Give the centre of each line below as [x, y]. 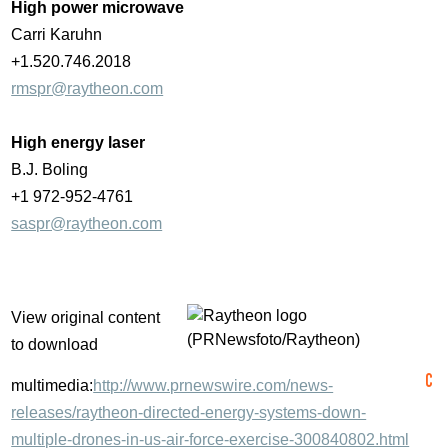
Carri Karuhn [57, 35]
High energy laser [78, 143]
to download [55, 345]
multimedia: [52, 386]
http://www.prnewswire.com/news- [213, 386]
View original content [86, 318]
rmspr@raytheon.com [87, 89]
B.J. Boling [50, 170]
